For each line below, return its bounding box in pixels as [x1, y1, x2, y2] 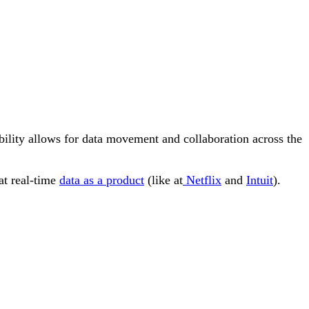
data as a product [59, 172, 144, 187]
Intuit [246, 172, 273, 187]
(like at [144, 172, 183, 187]
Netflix [183, 172, 221, 187]
